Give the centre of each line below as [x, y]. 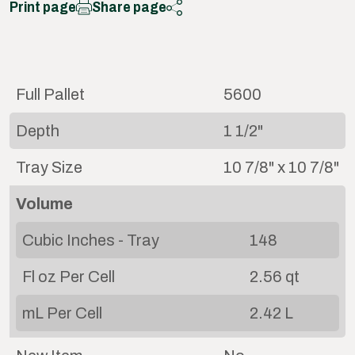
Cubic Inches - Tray [91, 240]
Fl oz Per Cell [69, 276]
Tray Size [49, 167]
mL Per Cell [62, 313]
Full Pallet [50, 94]
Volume [44, 203]
